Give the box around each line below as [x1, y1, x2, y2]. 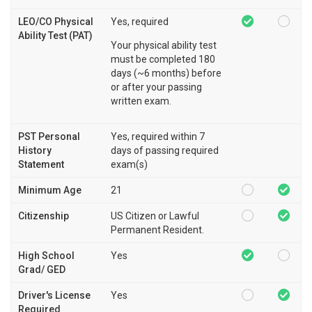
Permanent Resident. [111, 224, 204, 236]
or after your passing [111, 81, 202, 93]
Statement [18, 159, 64, 171]
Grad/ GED [18, 264, 65, 276]
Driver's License [18, 290, 91, 302]
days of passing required [111, 145, 219, 157]
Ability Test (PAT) [18, 30, 93, 42]
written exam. [111, 95, 171, 107]
